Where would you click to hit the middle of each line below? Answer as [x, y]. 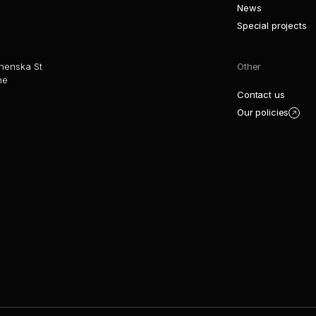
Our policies [263, 112]
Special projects [272, 25]
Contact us [261, 95]
